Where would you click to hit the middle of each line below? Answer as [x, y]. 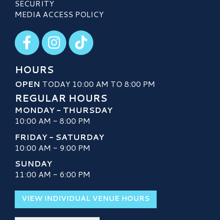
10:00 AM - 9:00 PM [53, 147]
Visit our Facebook [48, 35]
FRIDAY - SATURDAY [59, 137]
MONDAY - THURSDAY [64, 110]
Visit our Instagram [76, 35]
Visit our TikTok [98, 35]
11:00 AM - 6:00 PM [53, 174]
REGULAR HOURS [61, 98]
